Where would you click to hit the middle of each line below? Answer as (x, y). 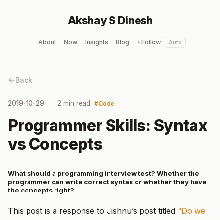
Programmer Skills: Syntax (108, 125)
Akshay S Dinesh (110, 20)
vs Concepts (55, 144)
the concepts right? (41, 190)
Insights (96, 42)
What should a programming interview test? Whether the (104, 173)
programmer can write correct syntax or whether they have (107, 182)
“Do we (192, 211)
